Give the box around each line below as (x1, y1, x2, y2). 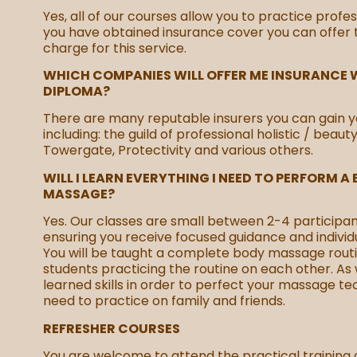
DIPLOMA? (42, 82, 110, 101)
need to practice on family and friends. (42, 292, 285, 311)
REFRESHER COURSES (42, 319, 180, 338)
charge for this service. (42, 38, 186, 57)
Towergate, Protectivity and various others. (42, 141, 313, 160)
